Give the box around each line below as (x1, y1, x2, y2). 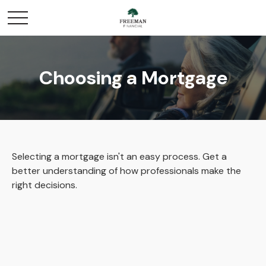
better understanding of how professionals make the (12, 164, 241, 177)
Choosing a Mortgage (39, 65, 227, 90)
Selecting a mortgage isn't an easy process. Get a (12, 150, 227, 163)
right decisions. (12, 179, 77, 191)
